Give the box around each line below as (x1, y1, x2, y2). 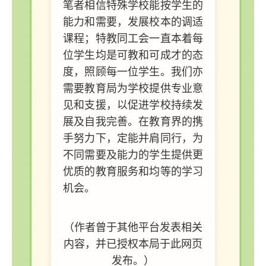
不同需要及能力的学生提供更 (63, 148, 203, 161)
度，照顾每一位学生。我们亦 (63, 65, 203, 78)
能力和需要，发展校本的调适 (63, 15, 203, 28)
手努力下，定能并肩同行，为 (63, 132, 203, 144)
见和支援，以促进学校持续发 (63, 99, 203, 111)
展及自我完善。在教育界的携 (63, 115, 203, 128)
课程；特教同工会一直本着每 (63, 32, 203, 45)
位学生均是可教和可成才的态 (63, 49, 203, 61)
